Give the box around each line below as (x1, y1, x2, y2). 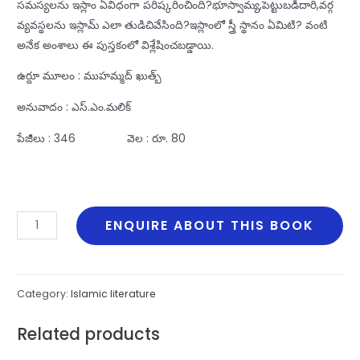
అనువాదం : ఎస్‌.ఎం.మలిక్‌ (17, 99, 132, 115)
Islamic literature (71, 286, 157, 301)
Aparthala (16, 233, 71, 249)
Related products (17, 322, 161, 346)
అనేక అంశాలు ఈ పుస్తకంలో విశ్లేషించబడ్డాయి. (17, 37, 215, 53)
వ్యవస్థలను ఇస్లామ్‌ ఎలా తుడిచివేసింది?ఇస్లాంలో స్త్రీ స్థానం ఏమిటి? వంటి (17, 17, 329, 33)
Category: (17, 286, 72, 301)
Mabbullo (16, 253, 66, 269)
